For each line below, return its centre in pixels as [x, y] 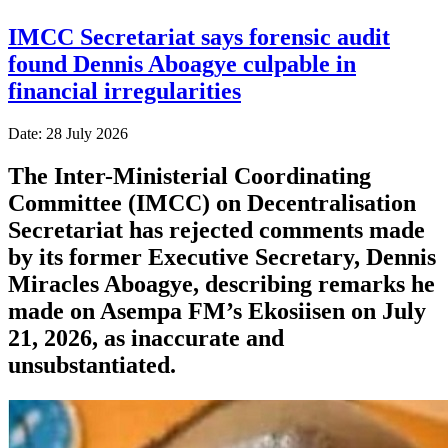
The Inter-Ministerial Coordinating [189, 175]
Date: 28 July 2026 [68, 133]
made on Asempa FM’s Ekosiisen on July [217, 310]
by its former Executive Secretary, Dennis [222, 256]
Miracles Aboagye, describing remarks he [221, 283]
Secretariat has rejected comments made [216, 229]
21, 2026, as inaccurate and [146, 337]
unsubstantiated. [92, 364]
